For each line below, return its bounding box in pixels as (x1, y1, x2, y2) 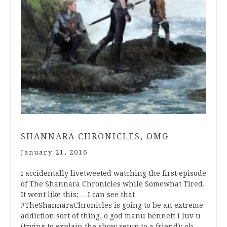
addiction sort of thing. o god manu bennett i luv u (21, 212, 201, 220)
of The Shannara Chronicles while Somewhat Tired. (21, 180, 205, 188)
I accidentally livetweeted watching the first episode (21, 169, 206, 178)
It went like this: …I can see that (21, 191, 135, 199)
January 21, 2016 (21, 148, 88, 157)
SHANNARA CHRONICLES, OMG (21, 132, 169, 142)
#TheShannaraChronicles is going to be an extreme (21, 201, 203, 210)
